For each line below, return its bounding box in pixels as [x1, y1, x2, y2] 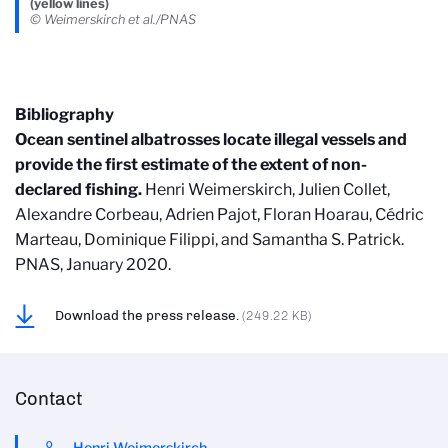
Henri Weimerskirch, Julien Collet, [142, 179, 390, 199]
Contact [15, 387, 82, 410]
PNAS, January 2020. [15, 254, 171, 274]
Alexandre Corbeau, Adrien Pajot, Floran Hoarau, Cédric [15, 204, 424, 224]
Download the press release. [55, 306, 242, 323]
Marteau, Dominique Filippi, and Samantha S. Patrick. [15, 229, 404, 249]
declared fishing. [15, 179, 142, 199]
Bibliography [15, 104, 114, 124]
